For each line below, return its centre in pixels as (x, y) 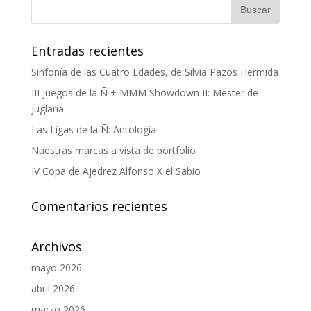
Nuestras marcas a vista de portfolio (113, 151)
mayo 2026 (56, 268)
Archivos (56, 247)
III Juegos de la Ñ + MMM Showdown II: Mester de (144, 93)
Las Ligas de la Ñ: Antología (93, 130)
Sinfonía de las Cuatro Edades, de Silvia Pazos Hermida (154, 72)
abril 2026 (53, 289)
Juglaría (47, 109)
